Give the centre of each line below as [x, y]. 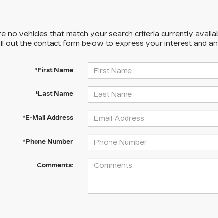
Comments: [55, 165]
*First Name [54, 70]
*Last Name [54, 94]
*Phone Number [48, 142]
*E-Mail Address [48, 118]
